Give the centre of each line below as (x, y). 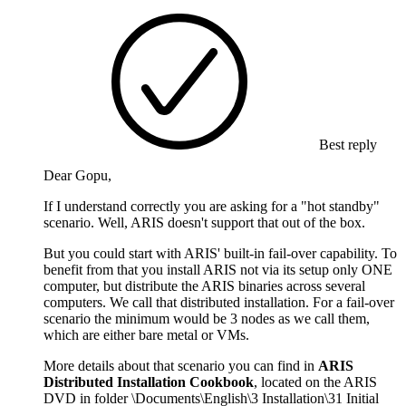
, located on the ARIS (315, 382)
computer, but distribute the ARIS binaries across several (204, 285)
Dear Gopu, (77, 175)
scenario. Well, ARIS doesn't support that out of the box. (204, 222)
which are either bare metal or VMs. (146, 334)
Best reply (346, 144)
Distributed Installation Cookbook (149, 382)
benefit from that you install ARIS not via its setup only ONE (218, 269)
